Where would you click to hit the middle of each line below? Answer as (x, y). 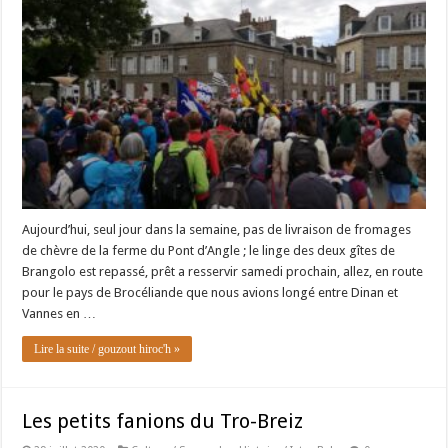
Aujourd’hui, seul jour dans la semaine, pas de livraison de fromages (217, 230)
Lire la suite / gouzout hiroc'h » (107, 349)
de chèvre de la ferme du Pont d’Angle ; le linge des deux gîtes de (209, 251)
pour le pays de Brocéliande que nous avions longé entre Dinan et (210, 293)
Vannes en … (59, 314)
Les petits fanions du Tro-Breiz (163, 421)
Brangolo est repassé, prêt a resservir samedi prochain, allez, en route (223, 272)
